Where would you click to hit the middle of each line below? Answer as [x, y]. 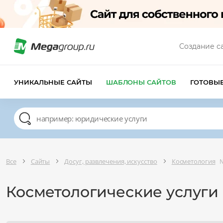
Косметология [193, 161]
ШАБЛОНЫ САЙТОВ [141, 82]
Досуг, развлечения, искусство [111, 161]
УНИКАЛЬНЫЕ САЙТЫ [53, 82]
